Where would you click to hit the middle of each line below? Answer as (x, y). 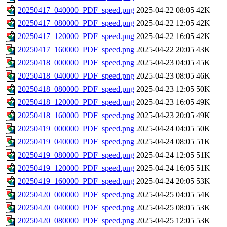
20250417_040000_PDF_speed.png (76, 10)
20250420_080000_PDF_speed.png (76, 221)
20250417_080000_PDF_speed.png (76, 23)
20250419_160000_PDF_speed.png (76, 181)
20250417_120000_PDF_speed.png (76, 36)
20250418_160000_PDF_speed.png (76, 116)
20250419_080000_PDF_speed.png (76, 155)
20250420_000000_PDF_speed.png (76, 195)
